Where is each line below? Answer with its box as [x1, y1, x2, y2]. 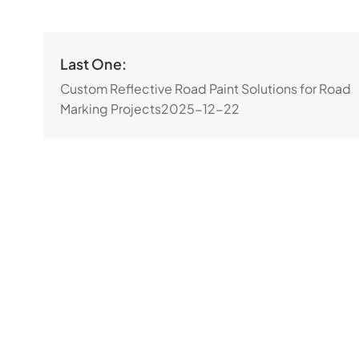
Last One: [60, 54, 127, 73]
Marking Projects [60, 100, 162, 117]
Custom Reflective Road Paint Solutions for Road [60, 80, 352, 97]
